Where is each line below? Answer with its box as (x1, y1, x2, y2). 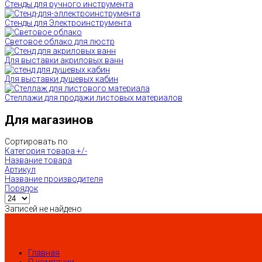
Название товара (5, 156, 72, 166)
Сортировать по (5, 137, 68, 147)
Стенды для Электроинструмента (5, 18, 132, 28)
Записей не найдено (5, 204, 82, 214)
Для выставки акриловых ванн (5, 56, 123, 65)
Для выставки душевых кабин (5, 74, 118, 84)
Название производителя (5, 174, 103, 184)
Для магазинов (5, 112, 94, 127)
